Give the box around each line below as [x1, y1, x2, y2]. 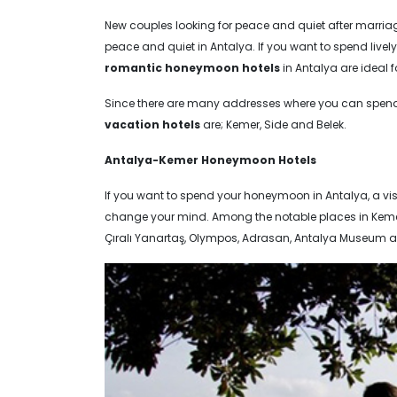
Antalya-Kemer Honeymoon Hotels [105, 152, 316, 167]
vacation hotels [105, 116, 200, 132]
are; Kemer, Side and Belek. [200, 116, 346, 132]
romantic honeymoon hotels [105, 59, 280, 75]
